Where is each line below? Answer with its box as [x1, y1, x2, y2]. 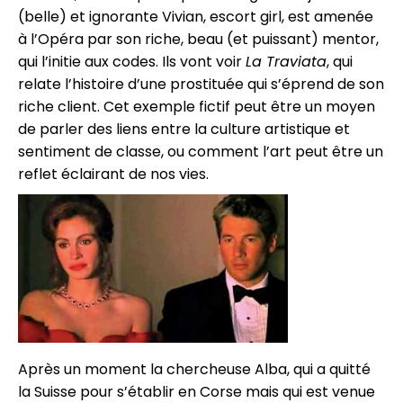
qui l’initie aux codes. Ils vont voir [18, 51, 246, 73]
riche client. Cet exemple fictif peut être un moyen [18, 96, 375, 118]
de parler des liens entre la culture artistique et [18, 119, 350, 140]
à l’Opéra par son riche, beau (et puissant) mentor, [18, 29, 379, 50]
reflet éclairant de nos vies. [18, 164, 209, 185]
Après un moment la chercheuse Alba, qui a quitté [18, 358, 371, 380]
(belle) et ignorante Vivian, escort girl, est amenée [18, 6, 373, 28]
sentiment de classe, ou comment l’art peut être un [18, 141, 383, 163]
